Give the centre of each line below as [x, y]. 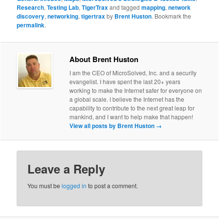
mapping [153, 7]
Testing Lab [63, 7]
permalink [31, 25]
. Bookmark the [172, 16]
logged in [74, 186]
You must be [45, 186]
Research [31, 7]
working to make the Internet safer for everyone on [136, 90]
